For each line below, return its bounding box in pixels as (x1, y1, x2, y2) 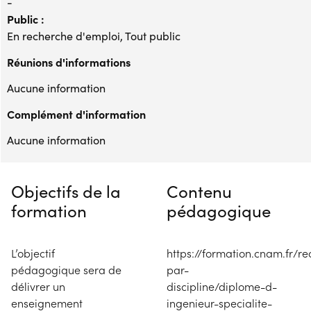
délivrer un (11, 278, 65, 294)
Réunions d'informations (7, 53, 131, 69)
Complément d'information (7, 106, 146, 121)
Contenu (167, 179, 232, 202)
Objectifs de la (11, 179, 121, 202)
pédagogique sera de (11, 262, 121, 277)
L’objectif (11, 245, 55, 260)
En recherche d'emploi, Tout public (7, 28, 180, 43)
